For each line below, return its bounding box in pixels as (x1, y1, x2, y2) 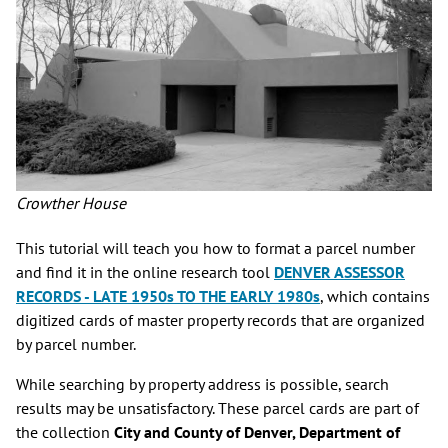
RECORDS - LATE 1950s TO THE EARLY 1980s (16, 285, 320, 306)
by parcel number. (16, 333, 139, 354)
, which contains (320, 285, 430, 306)
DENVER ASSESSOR (274, 261, 405, 282)
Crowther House (16, 192, 126, 213)
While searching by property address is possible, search (16, 373, 389, 394)
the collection (16, 421, 114, 442)
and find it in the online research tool (16, 261, 274, 282)
